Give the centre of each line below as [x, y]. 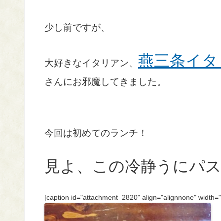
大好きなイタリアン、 [91, 63]
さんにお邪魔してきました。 [105, 82]
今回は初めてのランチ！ [96, 133]
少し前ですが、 [77, 27]
